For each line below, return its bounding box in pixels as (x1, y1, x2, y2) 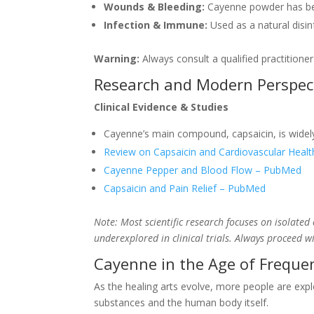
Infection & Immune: (104, 18, 208, 32)
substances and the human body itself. (94, 295, 269, 309)
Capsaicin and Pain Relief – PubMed (104, 181, 266, 195)
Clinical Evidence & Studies (94, 100, 229, 114)
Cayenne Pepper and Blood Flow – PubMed (104, 163, 302, 177)
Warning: (94, 51, 140, 65)
